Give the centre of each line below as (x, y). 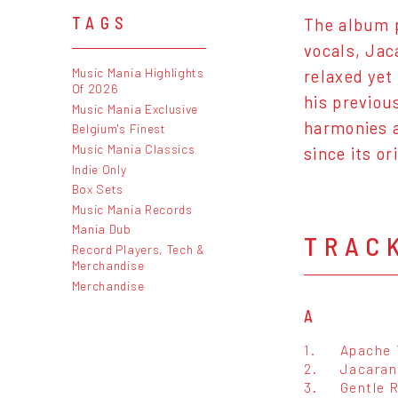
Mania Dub (101, 229)
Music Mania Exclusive (135, 108)
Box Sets (98, 189)
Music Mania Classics (133, 148)
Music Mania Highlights (138, 73)
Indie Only (99, 169)
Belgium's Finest (119, 129)
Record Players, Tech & (138, 249)
